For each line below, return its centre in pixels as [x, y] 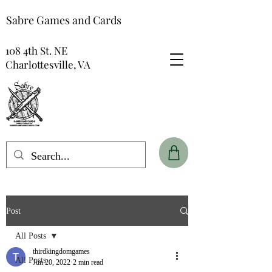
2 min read [88, 262]
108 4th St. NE [36, 50]
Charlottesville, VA [48, 64]
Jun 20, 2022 [52, 262]
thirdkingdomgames [61, 251]
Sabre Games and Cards [64, 20]
